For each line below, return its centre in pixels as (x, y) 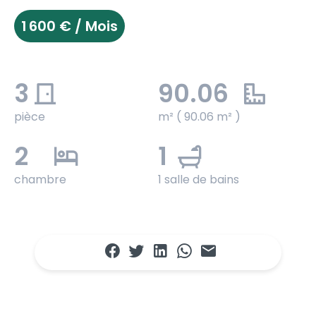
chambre (40, 180)
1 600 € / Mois (69, 26)
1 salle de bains (199, 180)
